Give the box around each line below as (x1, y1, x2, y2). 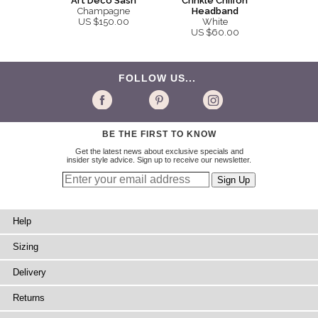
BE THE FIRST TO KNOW (102, 129, 216, 140)
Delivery (13, 267, 46, 278)
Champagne (77, 6, 130, 17)
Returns (13, 292, 45, 304)
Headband (191, 6, 238, 17)
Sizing (13, 241, 38, 253)
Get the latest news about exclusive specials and (75, 147, 243, 156)
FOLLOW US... (119, 72, 199, 84)
